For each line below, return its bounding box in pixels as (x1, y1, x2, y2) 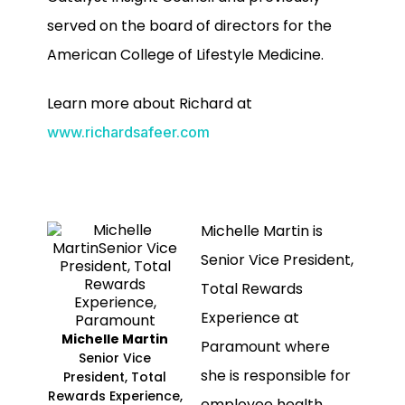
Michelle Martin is (201, 220, 323, 241)
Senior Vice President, (201, 249, 353, 270)
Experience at (201, 306, 299, 328)
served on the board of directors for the (47, 14, 332, 36)
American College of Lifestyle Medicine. (47, 43, 324, 65)
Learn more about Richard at (47, 92, 252, 114)
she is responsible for (201, 364, 351, 386)
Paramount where (201, 335, 330, 357)
